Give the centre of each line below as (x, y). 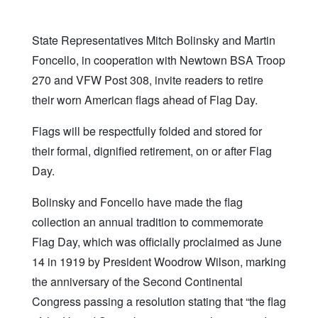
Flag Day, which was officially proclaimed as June (157, 241)
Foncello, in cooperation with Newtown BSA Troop (159, 60)
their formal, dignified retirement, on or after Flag (152, 150)
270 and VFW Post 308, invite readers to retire (148, 79)
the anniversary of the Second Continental (137, 281)
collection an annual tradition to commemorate (148, 221)
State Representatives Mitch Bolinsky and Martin (154, 40)
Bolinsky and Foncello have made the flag (137, 202)
